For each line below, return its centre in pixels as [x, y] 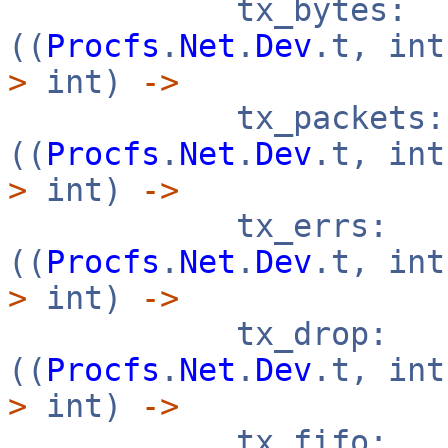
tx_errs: [198, 226]
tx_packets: [226, 118]
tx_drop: [198, 334]
